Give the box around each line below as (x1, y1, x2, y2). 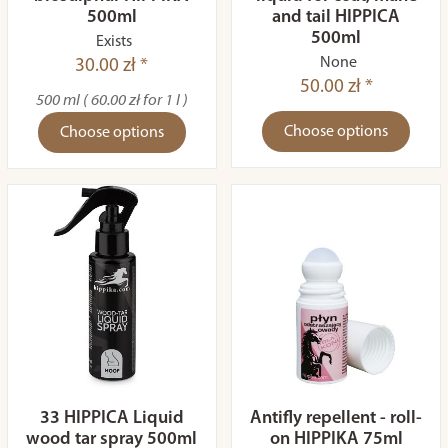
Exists (96, 34, 133, 50)
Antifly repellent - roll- (250, 409, 423, 428)
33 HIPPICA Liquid (39, 409, 184, 428)
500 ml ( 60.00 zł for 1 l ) (35, 93, 188, 109)
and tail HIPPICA (272, 8, 401, 27)
